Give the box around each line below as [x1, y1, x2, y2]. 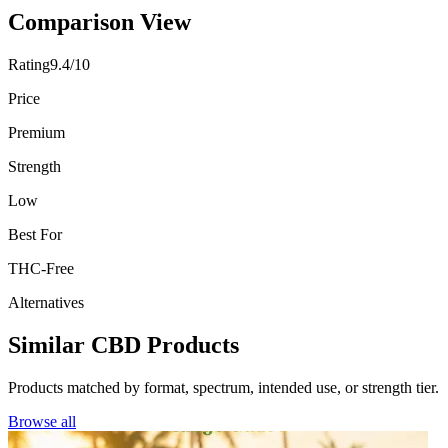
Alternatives [8, 293, 84, 311]
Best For [8, 225, 62, 243]
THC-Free [8, 259, 74, 277]
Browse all [8, 412, 76, 430]
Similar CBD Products [8, 331, 239, 358]
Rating [8, 55, 50, 73]
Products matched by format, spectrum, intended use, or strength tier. [8, 378, 439, 396]
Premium [8, 123, 65, 141]
